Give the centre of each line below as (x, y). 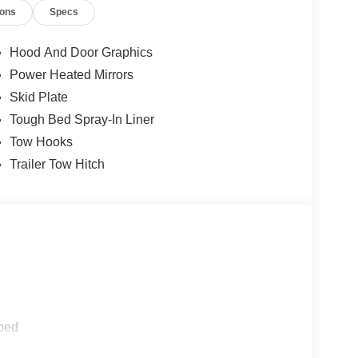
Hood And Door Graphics (81, 53)
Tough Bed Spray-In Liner (82, 120)
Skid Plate (38, 97)
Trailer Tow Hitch (57, 165)
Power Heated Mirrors (71, 75)
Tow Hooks (41, 142)
